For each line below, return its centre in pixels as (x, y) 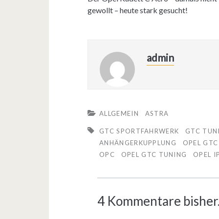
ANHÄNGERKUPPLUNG (138, 142)
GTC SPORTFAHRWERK (139, 131)
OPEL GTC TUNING (154, 154)
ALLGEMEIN (119, 113)
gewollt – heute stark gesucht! (138, 10)
